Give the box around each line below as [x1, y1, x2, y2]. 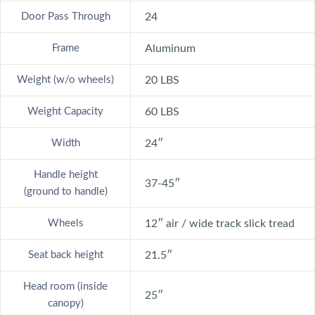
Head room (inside [23, 281, 108, 292]
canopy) [47, 297, 84, 309]
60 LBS [145, 105, 179, 117]
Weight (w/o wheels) [17, 74, 114, 85]
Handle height [33, 169, 98, 180]
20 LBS [145, 74, 179, 86]
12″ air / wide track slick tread [145, 217, 295, 229]
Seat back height [27, 249, 103, 260]
